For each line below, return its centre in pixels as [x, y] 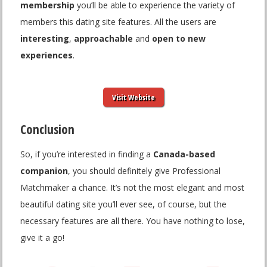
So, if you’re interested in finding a [87, 154]
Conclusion [48, 130]
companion [44, 171]
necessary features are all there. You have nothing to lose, [133, 221]
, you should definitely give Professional [145, 171]
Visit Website [133, 97]
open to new [179, 39]
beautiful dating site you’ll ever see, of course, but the [124, 204]
